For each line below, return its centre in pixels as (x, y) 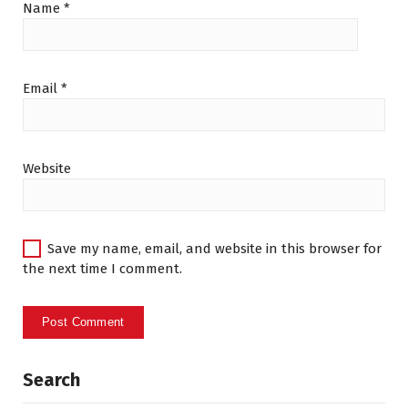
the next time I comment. (102, 269)
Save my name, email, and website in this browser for (214, 249)
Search (51, 380)
